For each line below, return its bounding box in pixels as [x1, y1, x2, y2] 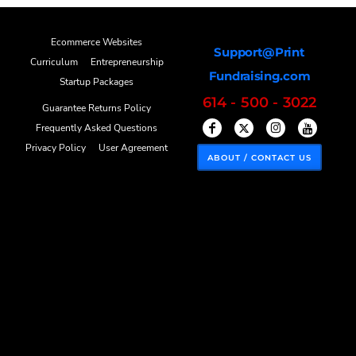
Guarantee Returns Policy [42, 102, 151, 115]
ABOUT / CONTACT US [207, 153, 311, 164]
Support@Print [214, 44, 305, 60]
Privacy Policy [25, 141, 86, 155]
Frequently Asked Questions [36, 122, 157, 135]
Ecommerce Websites [51, 36, 142, 49]
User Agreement [99, 141, 168, 155]
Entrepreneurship [90, 56, 164, 69]
